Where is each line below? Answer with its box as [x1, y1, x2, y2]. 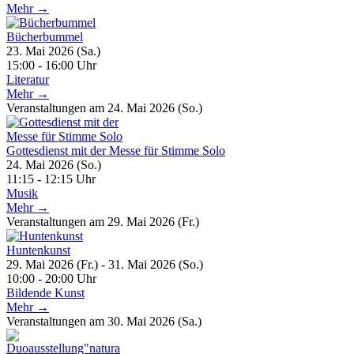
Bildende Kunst [6, 285, 85, 299]
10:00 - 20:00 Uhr [6, 271, 96, 285]
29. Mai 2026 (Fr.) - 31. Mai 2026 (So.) [6, 257, 203, 271]
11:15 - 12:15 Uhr [6, 171, 96, 186]
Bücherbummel [6, 29, 83, 43]
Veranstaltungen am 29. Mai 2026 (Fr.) [6, 214, 199, 228]
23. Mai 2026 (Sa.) [6, 43, 100, 58]
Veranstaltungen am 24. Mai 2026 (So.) [6, 100, 202, 115]
